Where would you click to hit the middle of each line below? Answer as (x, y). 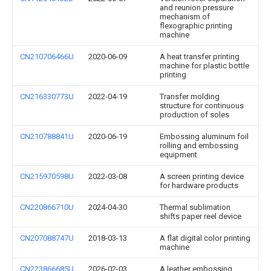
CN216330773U (47, 96)
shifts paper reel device (201, 216)
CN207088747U (47, 238)
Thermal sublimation (195, 207)
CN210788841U (47, 136)
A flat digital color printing (205, 238)
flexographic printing (196, 26)
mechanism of (185, 17)
